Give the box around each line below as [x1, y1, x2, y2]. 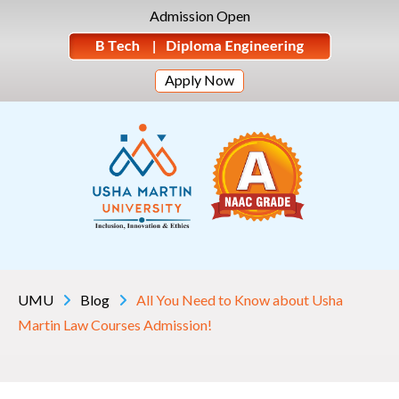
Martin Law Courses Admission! [18, 316, 212, 334]
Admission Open [149, 7, 250, 24]
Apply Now [165, 71, 234, 88]
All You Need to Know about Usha [136, 291, 343, 309]
